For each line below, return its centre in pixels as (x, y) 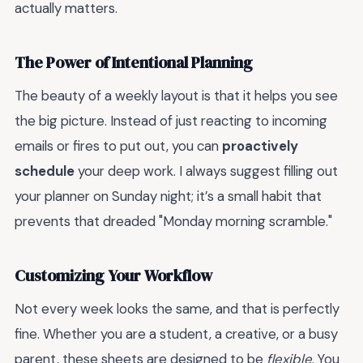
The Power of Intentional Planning (134, 62)
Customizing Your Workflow (113, 275)
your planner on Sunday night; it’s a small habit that (168, 196)
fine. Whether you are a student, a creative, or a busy (176, 334)
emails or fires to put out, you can (118, 146)
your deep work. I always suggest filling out (206, 171)
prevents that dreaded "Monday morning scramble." (173, 222)
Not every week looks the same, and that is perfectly (177, 309)
